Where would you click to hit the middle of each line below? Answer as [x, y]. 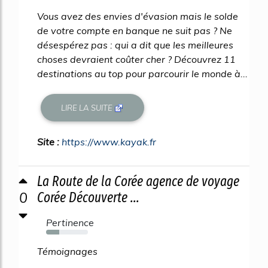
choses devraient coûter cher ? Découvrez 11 [136, 60]
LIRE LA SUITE [88, 107]
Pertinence [70, 223]
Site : [49, 142]
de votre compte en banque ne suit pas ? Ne [135, 31]
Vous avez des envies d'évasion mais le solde [138, 16]
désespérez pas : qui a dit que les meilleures [135, 45]
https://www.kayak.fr [109, 142]
